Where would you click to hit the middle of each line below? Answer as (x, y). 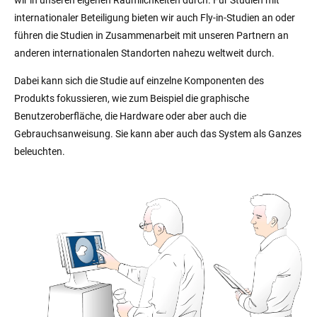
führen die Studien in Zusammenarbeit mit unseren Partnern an (151, 35)
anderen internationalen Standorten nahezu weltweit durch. (144, 53)
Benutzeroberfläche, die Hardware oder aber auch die (130, 116)
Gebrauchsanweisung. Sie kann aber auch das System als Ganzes (158, 133)
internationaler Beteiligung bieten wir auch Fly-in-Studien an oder (155, 17)
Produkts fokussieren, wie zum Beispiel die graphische (132, 98)
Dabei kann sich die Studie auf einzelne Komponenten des (139, 80)
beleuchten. (40, 151)
